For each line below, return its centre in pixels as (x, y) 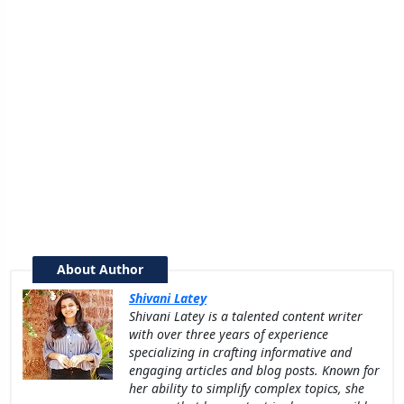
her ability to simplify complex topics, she (247, 389)
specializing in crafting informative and (240, 353)
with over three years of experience (229, 335)
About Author (100, 270)
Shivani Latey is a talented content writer (246, 317)
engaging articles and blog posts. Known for (254, 371)
